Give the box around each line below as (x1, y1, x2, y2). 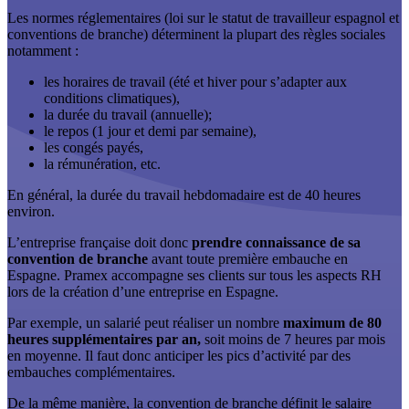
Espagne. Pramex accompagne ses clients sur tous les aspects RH (7, 267, 382, 284)
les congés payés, (44, 140, 143, 156)
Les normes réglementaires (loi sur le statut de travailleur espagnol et (7, 10, 399, 26)
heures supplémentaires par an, (7, 331, 201, 348)
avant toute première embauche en (148, 251, 348, 267)
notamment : (7, 43, 79, 59)
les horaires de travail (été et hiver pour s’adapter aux (44, 74, 347, 90)
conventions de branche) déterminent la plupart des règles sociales (7, 26, 385, 43)
